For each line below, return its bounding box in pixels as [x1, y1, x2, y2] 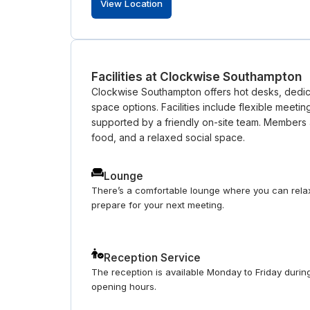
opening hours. [91, 281, 157, 293]
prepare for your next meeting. [91, 199, 225, 210]
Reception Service [103, 251, 201, 265]
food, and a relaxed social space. [91, 131, 246, 143]
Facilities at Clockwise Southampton [91, 69, 302, 84]
